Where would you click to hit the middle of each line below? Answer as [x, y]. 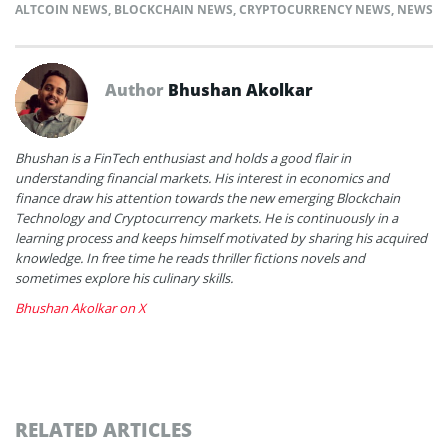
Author [136, 90]
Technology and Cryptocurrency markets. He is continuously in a [206, 218]
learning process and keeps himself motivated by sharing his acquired [221, 238]
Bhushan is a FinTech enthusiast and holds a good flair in [183, 158]
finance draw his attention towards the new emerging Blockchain [207, 198]
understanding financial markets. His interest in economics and [202, 178]
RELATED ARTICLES [103, 430]
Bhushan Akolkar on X [80, 308]
